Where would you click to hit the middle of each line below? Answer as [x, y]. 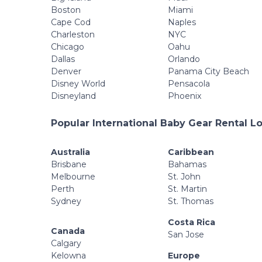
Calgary [66, 243]
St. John [184, 176]
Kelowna [68, 255]
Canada [68, 231]
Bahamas [187, 164]
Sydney [66, 201]
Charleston [73, 35]
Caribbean [191, 152]
